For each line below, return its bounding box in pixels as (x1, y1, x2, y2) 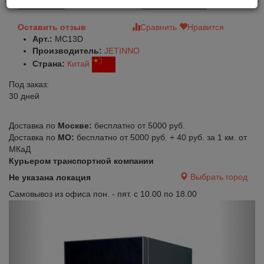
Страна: (32, 59, 65, 69)
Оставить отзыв (18, 22, 86, 32)
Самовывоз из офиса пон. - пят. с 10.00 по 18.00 (9, 189, 197, 199)
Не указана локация (9, 173, 91, 182)
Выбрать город (190, 172, 247, 181)
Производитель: (32, 46, 102, 55)
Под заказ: (9, 80, 49, 89)
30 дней (9, 91, 39, 101)
